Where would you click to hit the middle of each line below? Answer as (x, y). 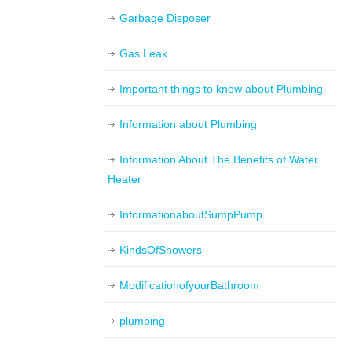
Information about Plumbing (188, 124)
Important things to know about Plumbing (221, 89)
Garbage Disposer (165, 18)
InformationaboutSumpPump (191, 214)
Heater (125, 179)
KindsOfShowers (161, 250)
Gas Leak (143, 53)
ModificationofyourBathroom (189, 285)
